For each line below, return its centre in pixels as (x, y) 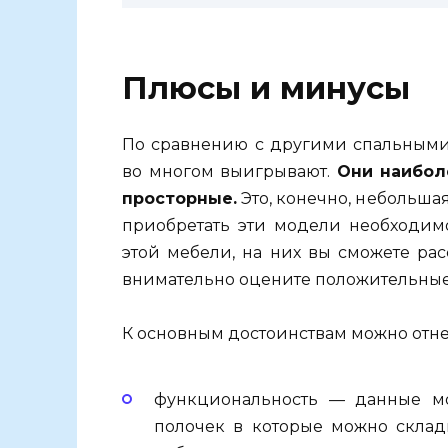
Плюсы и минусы (266, 88)
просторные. (179, 199)
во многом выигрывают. (229, 172)
